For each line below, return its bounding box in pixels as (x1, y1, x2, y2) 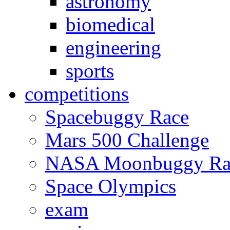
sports (66, 60, 114, 82)
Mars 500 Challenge (45, 129, 209, 151)
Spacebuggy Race (45, 106, 189, 128)
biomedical (66, 13, 155, 36)
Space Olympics (45, 175, 176, 198)
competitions (25, 83, 129, 105)
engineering (66, 36, 161, 59)
